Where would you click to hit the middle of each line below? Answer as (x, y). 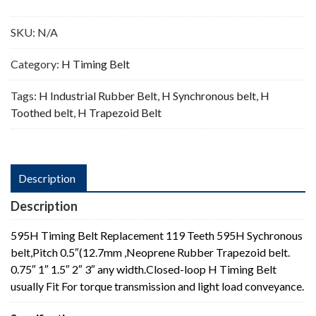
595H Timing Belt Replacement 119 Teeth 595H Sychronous (157, 235)
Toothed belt (42, 112)
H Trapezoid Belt (120, 112)
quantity (30, 20)
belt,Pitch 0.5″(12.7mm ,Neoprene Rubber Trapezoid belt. (150, 252)
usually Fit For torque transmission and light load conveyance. (157, 286)
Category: (36, 63)
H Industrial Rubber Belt (98, 95)
